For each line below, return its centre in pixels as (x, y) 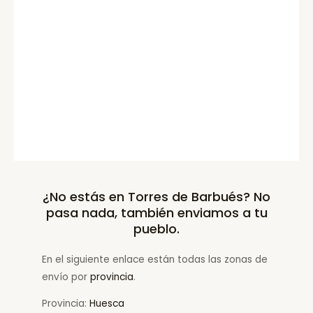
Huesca (107, 304)
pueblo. (156, 228)
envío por (66, 277)
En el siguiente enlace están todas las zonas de (155, 259)
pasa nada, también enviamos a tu (156, 212)
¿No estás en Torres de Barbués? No (156, 196)
